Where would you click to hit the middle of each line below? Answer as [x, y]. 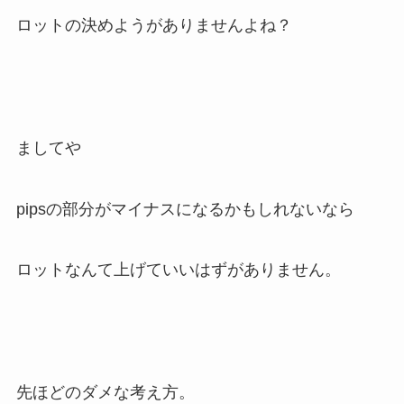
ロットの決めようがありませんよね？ [154, 26]
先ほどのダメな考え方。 [105, 393]
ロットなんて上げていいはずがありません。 [178, 270]
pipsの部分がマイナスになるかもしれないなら [185, 209]
